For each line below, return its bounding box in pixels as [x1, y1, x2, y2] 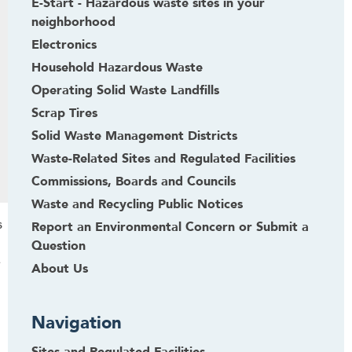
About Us [31, 260, 88, 277]
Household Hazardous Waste [31, 59, 203, 76]
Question [31, 237, 86, 255]
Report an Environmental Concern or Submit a [31, 218, 309, 236]
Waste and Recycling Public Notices [31, 196, 243, 213]
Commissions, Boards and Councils [31, 173, 236, 190]
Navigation [31, 311, 122, 335]
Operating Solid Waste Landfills [31, 82, 219, 99]
